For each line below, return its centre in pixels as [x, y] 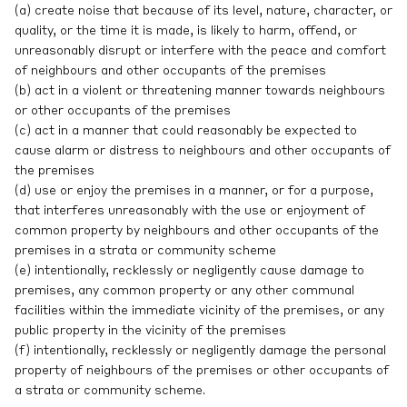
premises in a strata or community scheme [145, 251]
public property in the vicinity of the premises [150, 331]
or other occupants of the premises [123, 111]
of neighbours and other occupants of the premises [170, 71]
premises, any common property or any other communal [184, 291]
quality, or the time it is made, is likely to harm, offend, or [186, 31]
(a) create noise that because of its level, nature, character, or [203, 11]
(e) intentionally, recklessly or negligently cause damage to [189, 271]
